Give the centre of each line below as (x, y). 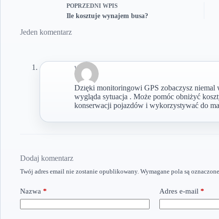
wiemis (85, 67)
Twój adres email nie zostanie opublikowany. (79, 171)
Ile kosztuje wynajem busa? (107, 16)
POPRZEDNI (85, 6)
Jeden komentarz (46, 32)
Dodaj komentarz (47, 158)
